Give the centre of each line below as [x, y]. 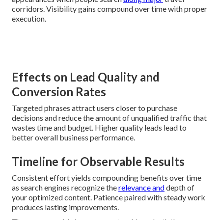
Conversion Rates [59, 92]
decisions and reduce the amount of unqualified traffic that [109, 118]
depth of [179, 188]
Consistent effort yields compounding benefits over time [107, 178]
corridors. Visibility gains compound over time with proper [110, 9]
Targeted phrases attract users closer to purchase [95, 108]
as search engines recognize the [65, 188]
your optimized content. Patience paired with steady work [109, 197]
